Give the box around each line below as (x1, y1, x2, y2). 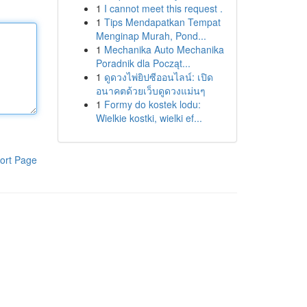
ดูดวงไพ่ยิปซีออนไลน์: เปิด (103, 70, 213, 84)
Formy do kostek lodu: (103, 97, 201, 111)
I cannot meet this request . (103, 1, 223, 15)
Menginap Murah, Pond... (95, 29, 206, 42)
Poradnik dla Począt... (95, 56, 191, 70)
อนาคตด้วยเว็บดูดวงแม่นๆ (95, 84, 206, 97)
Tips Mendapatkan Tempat (103, 15, 221, 29)
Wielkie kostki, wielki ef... (95, 111, 202, 125)
